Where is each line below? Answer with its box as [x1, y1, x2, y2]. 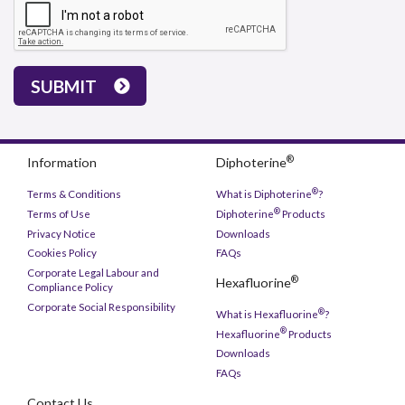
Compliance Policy [27, 281, 113, 294]
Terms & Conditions [27, 188, 121, 201]
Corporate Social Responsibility [27, 300, 175, 313]
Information [27, 155, 97, 171]
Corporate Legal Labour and [27, 267, 159, 279]
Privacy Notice [27, 227, 96, 240]
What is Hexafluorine [216, 307, 318, 320]
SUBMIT [31, 75, 98, 97]
